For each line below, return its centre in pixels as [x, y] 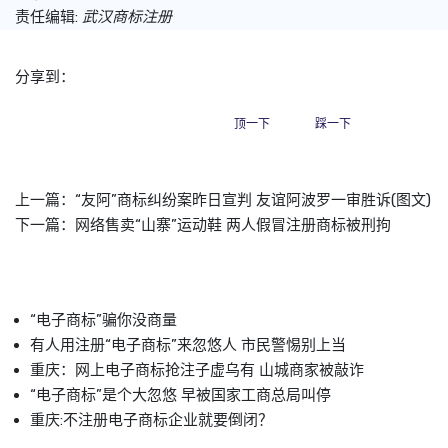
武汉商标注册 [127, 16]
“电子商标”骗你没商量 [103, 319]
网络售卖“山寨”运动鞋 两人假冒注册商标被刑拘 [233, 224]
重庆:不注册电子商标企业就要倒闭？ [151, 419]
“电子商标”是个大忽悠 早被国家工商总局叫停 [180, 394]
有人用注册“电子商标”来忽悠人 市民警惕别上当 [188, 344]
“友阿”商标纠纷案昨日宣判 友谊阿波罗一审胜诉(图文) [253, 199]
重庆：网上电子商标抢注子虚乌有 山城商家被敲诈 [197, 369]
